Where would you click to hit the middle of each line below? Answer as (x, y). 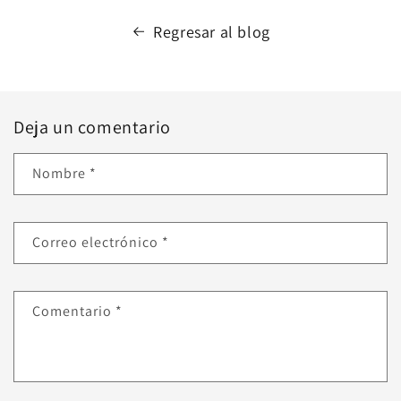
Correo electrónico (97, 243)
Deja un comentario (92, 127)
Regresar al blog (212, 31)
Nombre (61, 174)
